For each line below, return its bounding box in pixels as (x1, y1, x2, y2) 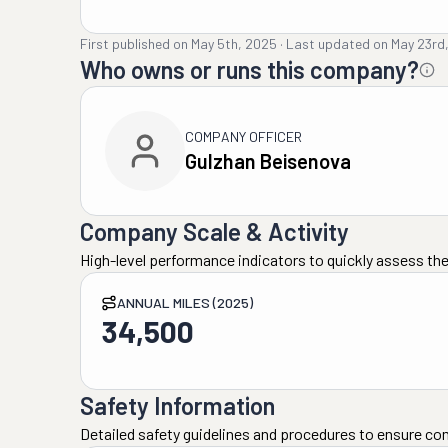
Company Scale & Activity (80, 217, 349, 246)
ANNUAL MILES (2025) (117, 294, 253, 311)
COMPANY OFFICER (185, 128, 302, 145)
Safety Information (80, 391, 275, 420)
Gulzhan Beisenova (185, 149, 351, 173)
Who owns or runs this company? (80, 55, 419, 84)
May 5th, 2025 (191, 35, 277, 52)
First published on (80, 35, 188, 52)
